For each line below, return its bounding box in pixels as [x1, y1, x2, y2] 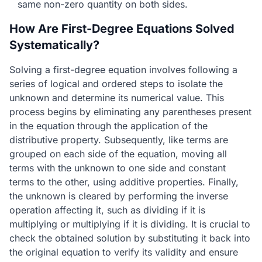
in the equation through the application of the [9, 120, 208, 132]
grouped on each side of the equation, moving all [9, 148, 227, 160]
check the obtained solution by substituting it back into [9, 232, 250, 244]
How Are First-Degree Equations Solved [9, 22, 235, 36]
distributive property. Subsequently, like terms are [9, 134, 228, 146]
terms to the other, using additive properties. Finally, [9, 176, 239, 188]
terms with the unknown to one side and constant [9, 162, 226, 174]
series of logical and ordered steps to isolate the [9, 78, 223, 89]
